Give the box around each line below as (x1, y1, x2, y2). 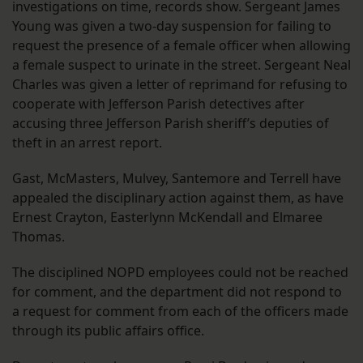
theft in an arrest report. (12, 133, 162, 152)
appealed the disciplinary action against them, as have (12, 188, 344, 207)
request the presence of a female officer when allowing (12, 36, 351, 54)
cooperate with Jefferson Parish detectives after (12, 94, 305, 113)
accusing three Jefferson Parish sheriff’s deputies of (12, 113, 329, 132)
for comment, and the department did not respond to (12, 282, 342, 301)
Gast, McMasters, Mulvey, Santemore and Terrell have (12, 169, 341, 187)
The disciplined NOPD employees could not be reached (12, 263, 348, 281)
